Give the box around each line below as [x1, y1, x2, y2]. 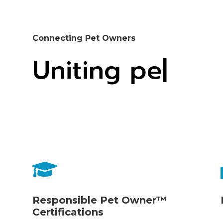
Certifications [32, 206, 104, 218]
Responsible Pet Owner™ [32, 194, 167, 206]
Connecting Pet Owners [32, 33, 135, 43]
